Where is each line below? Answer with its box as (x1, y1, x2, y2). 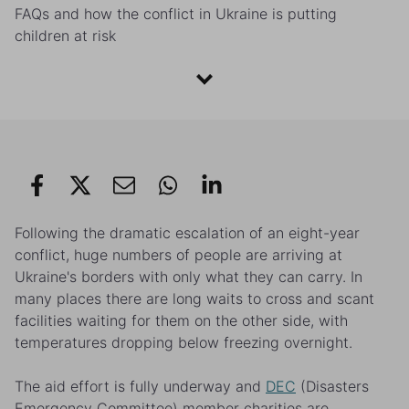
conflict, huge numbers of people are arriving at (15, 246, 342, 265)
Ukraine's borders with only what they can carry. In (15, 267, 362, 287)
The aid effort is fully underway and (15, 377, 266, 396)
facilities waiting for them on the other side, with (15, 311, 348, 330)
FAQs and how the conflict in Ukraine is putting (15, 5, 337, 24)
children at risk (15, 26, 116, 46)
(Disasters (296, 377, 369, 396)
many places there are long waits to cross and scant (15, 289, 374, 309)
